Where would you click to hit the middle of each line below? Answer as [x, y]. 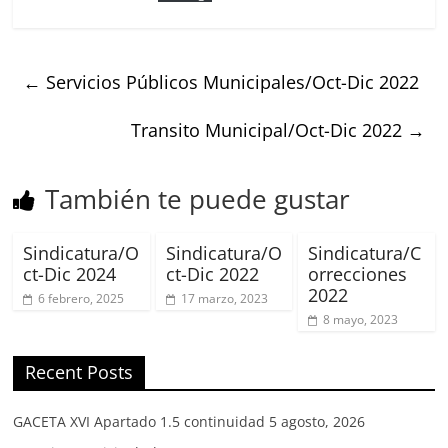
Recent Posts [79, 371]
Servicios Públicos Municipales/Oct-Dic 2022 [230, 81]
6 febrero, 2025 [81, 298]
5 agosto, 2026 [317, 421]
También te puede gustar [198, 198]
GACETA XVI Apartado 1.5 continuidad [139, 421]
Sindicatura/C [364, 252]
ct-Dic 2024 [70, 273]
